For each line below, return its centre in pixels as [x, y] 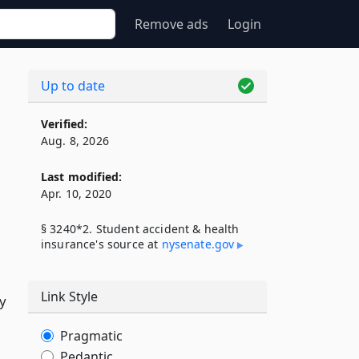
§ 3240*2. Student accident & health [140, 229]
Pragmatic [91, 336]
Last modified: [82, 177]
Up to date [73, 86]
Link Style [69, 296]
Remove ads [171, 24]
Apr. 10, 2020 [77, 194]
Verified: [65, 124]
